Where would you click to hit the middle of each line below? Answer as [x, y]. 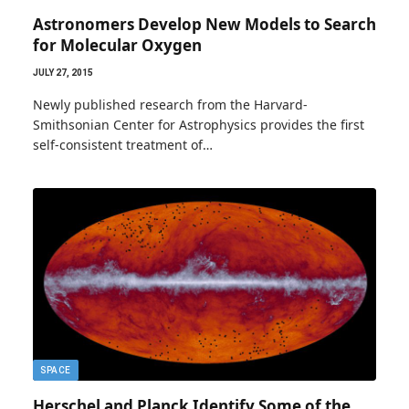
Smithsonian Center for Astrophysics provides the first [199, 124]
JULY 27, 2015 [63, 72]
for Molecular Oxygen [117, 45]
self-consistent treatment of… [123, 144]
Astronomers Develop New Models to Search [204, 24]
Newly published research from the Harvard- [170, 104]
